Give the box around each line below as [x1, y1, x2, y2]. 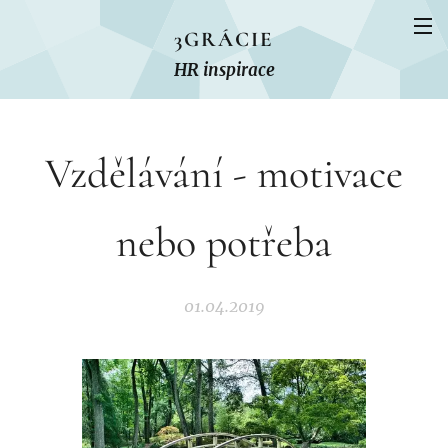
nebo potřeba [116, 217, 332, 268]
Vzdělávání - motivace [45, 148, 403, 199]
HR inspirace [173, 59, 275, 81]
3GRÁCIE [174, 27, 274, 52]
